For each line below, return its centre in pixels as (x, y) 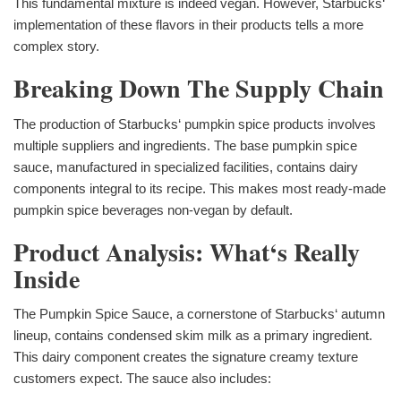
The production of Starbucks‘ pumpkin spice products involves (195, 124)
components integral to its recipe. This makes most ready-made (200, 188)
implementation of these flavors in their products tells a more (188, 24)
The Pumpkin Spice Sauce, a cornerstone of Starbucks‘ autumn (199, 314)
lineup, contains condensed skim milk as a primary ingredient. (193, 336)
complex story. (56, 46)
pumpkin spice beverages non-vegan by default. (153, 209)
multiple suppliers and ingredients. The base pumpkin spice (185, 145)
